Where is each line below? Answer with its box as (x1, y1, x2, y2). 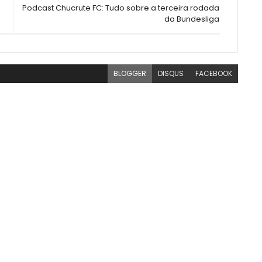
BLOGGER (113, 68, 147, 79)
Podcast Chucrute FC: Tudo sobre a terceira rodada (22, 2, 220, 14)
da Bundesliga (164, 13, 220, 25)
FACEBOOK (195, 68, 233, 79)
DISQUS (158, 68, 184, 79)
